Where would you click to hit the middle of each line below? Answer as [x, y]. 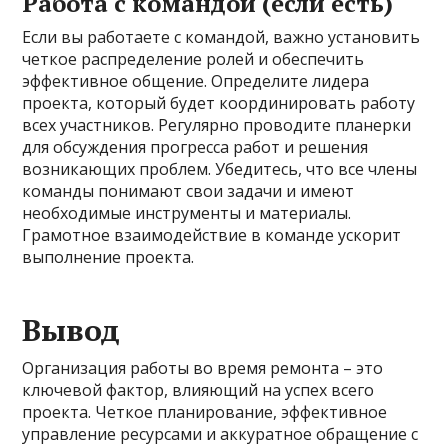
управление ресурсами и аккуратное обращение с [220, 434]
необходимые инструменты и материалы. [187, 213]
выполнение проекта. [108, 257]
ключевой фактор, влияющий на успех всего [198, 390]
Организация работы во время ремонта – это [203, 368]
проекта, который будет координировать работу [219, 103]
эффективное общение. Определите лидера [196, 81]
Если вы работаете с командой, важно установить [221, 37]
